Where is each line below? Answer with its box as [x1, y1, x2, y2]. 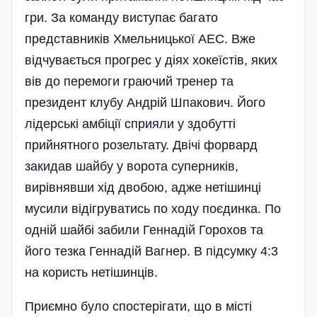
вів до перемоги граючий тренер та [25, 74, 234, 89]
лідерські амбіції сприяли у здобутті [25, 117, 236, 132]
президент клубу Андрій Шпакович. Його [25, 96, 265, 110]
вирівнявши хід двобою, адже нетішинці [25, 180, 261, 195]
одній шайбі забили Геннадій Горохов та [25, 223, 263, 238]
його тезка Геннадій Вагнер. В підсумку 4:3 [25, 244, 278, 259]
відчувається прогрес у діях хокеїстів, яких [25, 53, 277, 68]
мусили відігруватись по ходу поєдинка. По [25, 202, 281, 217]
